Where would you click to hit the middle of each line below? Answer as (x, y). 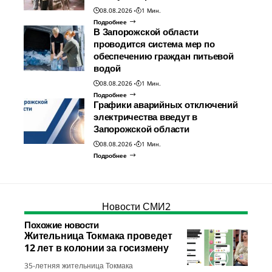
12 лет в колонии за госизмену (97, 248)
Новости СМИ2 (136, 207)
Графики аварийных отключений (166, 105)
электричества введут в (146, 117)
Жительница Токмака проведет (98, 236)
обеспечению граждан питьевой (164, 56)
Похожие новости (62, 225)
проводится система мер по (154, 44)
